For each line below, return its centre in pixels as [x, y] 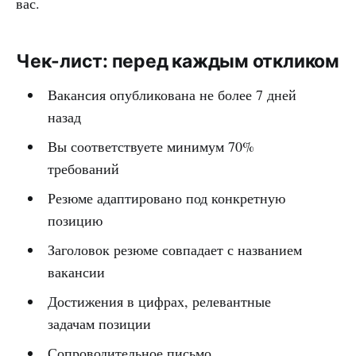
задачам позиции [99, 323]
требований [83, 168]
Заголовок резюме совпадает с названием [174, 249]
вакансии [76, 271]
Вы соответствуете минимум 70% [151, 146]
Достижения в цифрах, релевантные [159, 301]
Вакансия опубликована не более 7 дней [172, 94]
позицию [75, 220]
